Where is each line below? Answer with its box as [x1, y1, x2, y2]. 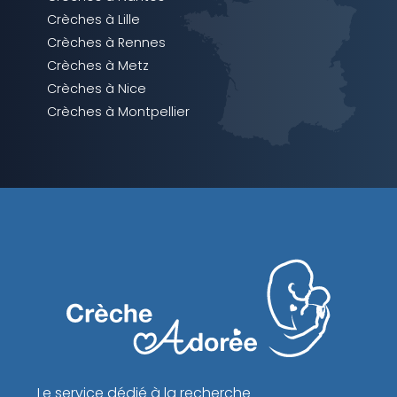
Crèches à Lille [47, 11, 141, 29]
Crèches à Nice [47, 80, 147, 98]
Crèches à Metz [47, 57, 150, 75]
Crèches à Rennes [47, 34, 167, 52]
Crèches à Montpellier [47, 103, 191, 121]
